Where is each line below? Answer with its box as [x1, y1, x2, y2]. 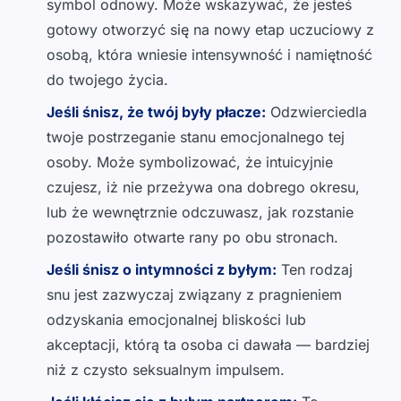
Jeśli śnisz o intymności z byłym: [47, 260, 277, 279]
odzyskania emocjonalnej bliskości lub [47, 311, 306, 329]
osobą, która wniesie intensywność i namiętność [47, 46, 372, 64]
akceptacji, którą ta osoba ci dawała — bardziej [47, 336, 370, 354]
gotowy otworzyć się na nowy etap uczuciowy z [47, 21, 374, 39]
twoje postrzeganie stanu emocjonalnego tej [47, 128, 345, 147]
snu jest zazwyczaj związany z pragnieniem [47, 286, 342, 304]
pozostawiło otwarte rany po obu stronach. [47, 228, 338, 247]
